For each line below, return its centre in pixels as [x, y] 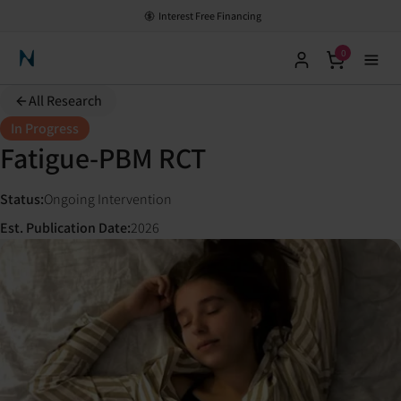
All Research [65, 101]
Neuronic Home [60, 65]
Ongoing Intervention [108, 199]
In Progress [45, 128]
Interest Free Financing [209, 15]
